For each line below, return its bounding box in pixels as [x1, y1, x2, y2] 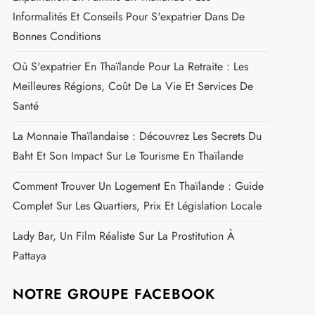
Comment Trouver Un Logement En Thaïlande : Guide [12, 178, 264, 194]
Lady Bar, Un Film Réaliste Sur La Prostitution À [12, 228, 235, 244]
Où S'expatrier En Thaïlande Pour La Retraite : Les [12, 58, 248, 75]
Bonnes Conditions [12, 28, 101, 44]
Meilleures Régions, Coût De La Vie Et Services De [12, 78, 253, 94]
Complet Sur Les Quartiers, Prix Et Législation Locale [12, 198, 262, 214]
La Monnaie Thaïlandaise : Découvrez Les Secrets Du [12, 128, 262, 144]
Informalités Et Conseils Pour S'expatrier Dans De [12, 8, 245, 25]
